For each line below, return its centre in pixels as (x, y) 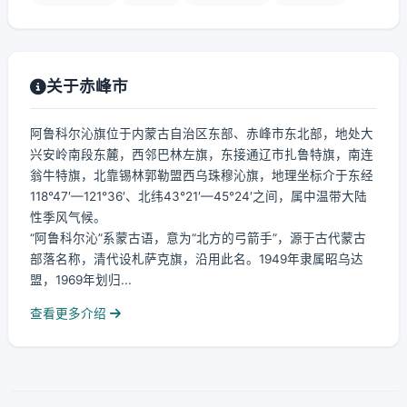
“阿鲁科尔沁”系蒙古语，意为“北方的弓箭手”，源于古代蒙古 (198, 238)
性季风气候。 (68, 217)
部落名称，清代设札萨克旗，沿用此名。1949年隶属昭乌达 (197, 259)
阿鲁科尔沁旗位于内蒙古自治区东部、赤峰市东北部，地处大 (202, 134)
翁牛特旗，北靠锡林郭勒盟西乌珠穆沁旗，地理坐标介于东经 (202, 175)
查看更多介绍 (70, 313)
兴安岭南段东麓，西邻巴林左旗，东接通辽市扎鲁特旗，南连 (202, 154)
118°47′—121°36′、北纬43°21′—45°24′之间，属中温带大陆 (199, 196)
